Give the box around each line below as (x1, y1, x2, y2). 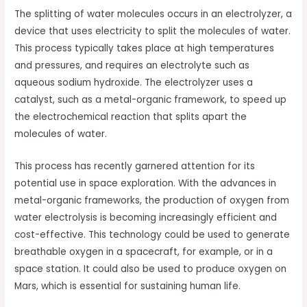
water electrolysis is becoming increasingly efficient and (14, 210, 278, 224)
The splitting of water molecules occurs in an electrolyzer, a (14, 7, 293, 21)
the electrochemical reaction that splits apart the (14, 110, 247, 123)
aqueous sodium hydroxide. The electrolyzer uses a (14, 75, 254, 89)
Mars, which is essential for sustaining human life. (14, 279, 241, 293)
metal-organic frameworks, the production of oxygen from (14, 193, 290, 207)
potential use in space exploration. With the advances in (14, 176, 277, 190)
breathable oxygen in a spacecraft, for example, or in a (14, 245, 273, 258)
